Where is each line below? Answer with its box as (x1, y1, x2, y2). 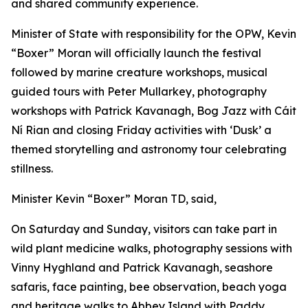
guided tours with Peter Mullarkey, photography (11, 85, 267, 98)
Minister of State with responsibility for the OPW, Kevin (11, 27, 296, 41)
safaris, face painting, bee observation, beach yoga (11, 280, 287, 294)
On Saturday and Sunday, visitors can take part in (11, 222, 277, 236)
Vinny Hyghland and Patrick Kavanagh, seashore (11, 261, 273, 274)
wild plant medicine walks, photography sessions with (11, 241, 292, 255)
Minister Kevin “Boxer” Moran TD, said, (11, 192, 217, 206)
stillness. (11, 162, 53, 175)
